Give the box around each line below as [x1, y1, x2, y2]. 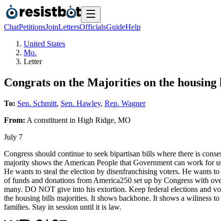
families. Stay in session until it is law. [4, 202, 121, 211]
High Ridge [77, 115, 114, 124]
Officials [79, 23, 106, 31]
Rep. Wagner [105, 99, 146, 108]
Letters [58, 23, 79, 31]
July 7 [4, 132, 23, 141]
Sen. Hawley [61, 99, 101, 108]
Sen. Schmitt [17, 99, 57, 108]
